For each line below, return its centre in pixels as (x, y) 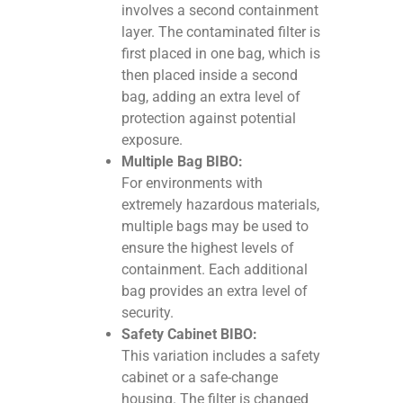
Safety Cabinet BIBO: (190, 334)
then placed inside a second (210, 75)
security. (148, 312)
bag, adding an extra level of (211, 96)
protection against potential (209, 118)
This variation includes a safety (221, 355)
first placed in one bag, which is (221, 53)
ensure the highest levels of (208, 247)
